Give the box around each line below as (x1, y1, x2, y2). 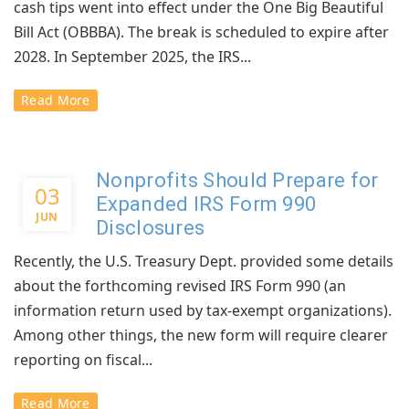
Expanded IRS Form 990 (96, 193, 317, 215)
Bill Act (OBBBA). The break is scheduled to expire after (14, 22, 389, 42)
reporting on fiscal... (14, 350, 152, 370)
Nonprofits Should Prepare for (96, 169, 379, 192)
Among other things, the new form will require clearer (14, 325, 388, 345)
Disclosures (96, 216, 205, 239)
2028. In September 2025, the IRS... (14, 47, 251, 67)
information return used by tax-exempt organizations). (14, 300, 392, 320)
